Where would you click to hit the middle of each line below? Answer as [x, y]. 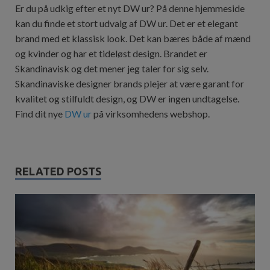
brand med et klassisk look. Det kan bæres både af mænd [133, 38]
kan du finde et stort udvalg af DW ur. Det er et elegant [127, 23]
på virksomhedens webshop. [151, 113]
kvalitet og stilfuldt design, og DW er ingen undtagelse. [127, 98]
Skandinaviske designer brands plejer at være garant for [130, 83]
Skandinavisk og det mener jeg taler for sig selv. [112, 68]
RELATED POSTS [58, 171]
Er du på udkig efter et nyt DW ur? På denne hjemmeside [130, 8]
